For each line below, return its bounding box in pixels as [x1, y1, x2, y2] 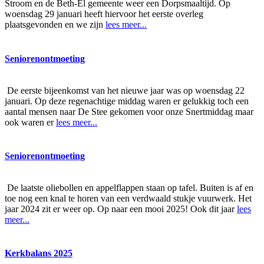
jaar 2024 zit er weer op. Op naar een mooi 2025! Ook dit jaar [5, 203, 237, 214]
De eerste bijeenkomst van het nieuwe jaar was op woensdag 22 [5, 85, 245, 95]
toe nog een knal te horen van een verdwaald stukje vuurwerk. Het [5, 193, 252, 203]
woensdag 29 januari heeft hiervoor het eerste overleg [5, 9, 203, 19]
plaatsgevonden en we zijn [5, 19, 105, 30]
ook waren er [5, 117, 56, 127]
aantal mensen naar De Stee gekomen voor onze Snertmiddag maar [5, 106, 253, 117]
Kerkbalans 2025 [5, 248, 72, 259]
